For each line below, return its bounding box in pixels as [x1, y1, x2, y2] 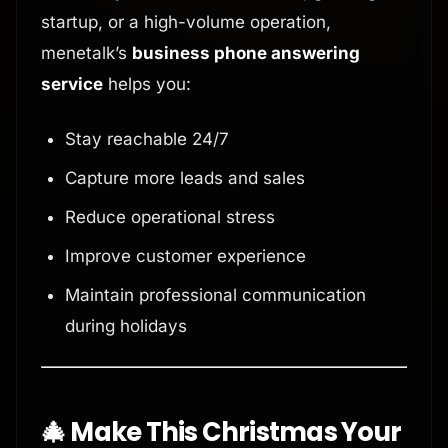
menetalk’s [41, 43, 132, 64]
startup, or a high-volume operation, [41, 12, 331, 33]
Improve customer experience [65, 246, 306, 267]
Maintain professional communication [65, 285, 366, 306]
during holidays [65, 316, 187, 337]
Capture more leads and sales [65, 168, 305, 189]
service [41, 74, 103, 95]
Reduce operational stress [65, 207, 275, 228]
